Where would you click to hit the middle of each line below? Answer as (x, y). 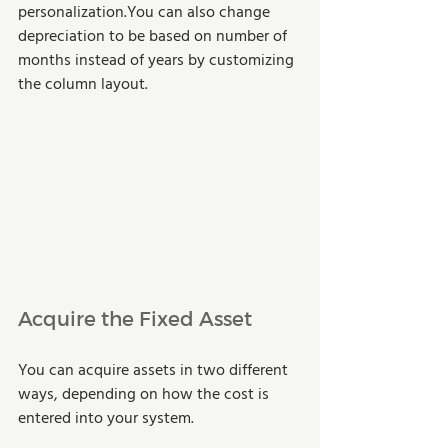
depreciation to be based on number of (154, 36)
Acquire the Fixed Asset (135, 317)
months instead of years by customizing (158, 60)
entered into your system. (106, 418)
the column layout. (83, 84)
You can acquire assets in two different (155, 370)
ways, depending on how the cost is (145, 394)
